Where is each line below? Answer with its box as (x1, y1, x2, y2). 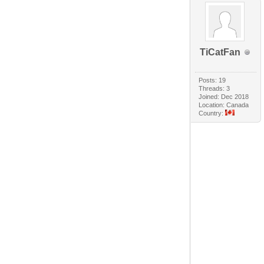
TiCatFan (199, 47, 240, 58)
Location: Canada (199, 101, 249, 109)
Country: (199, 110, 226, 117)
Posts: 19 (199, 77, 226, 84)
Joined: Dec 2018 (199, 93, 249, 101)
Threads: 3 (199, 85, 230, 93)
